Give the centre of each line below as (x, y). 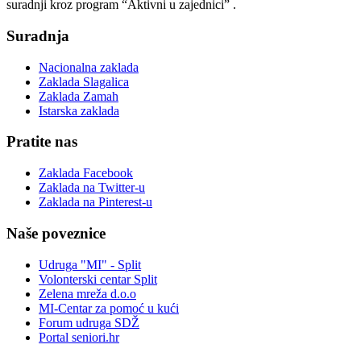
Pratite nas (42, 142)
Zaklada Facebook (86, 173)
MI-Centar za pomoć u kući (109, 308)
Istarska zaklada (79, 110)
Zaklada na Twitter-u (92, 188)
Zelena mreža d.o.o (87, 293)
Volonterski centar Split (98, 279)
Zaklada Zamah (79, 96)
